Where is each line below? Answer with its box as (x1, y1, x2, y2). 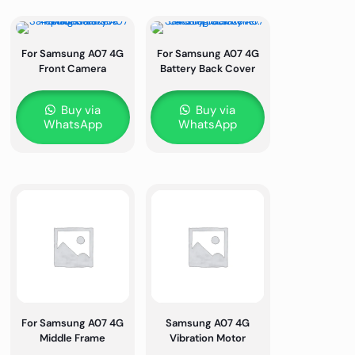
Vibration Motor (170, 330, 246, 345)
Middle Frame (40, 330, 106, 345)
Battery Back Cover (160, 61, 256, 75)
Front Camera (39, 61, 107, 75)
